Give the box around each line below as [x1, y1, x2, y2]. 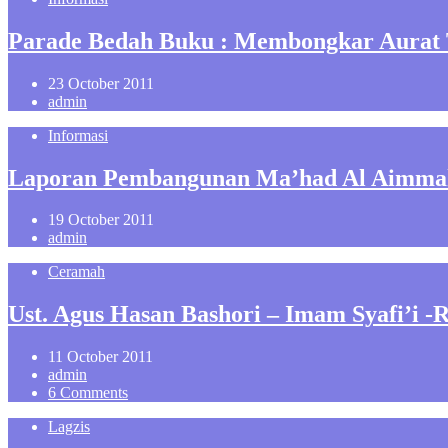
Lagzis [48, 418, 90, 436]
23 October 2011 [48, 74, 154, 92]
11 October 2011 [48, 348, 153, 366]
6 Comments [48, 384, 128, 402]
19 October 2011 [48, 211, 154, 229]
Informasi [48, 126, 108, 144]
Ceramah [48, 263, 105, 281]
